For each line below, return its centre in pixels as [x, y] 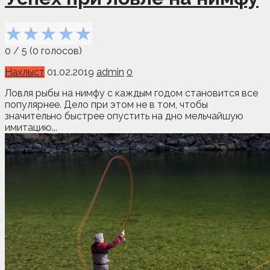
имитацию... [31, 127]
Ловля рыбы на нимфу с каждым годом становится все [131, 93]
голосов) [60, 51]
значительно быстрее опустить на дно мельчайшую [124, 116]
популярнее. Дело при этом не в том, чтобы [106, 104]
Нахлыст [25, 72]
